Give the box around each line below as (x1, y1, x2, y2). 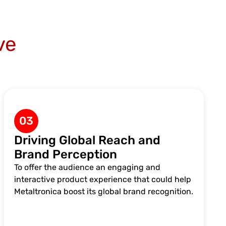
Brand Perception (14, 147, 118, 161)
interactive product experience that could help (14, 174, 192, 184)
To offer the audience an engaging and (14, 162, 161, 172)
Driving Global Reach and (14, 133, 161, 147)
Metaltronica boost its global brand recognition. (14, 186, 194, 196)
